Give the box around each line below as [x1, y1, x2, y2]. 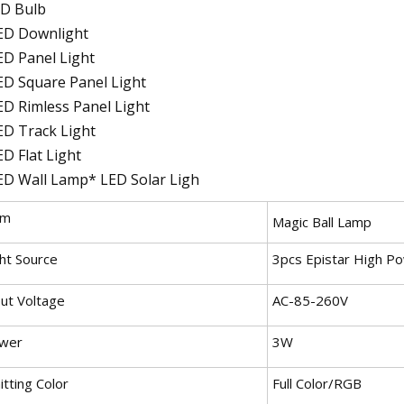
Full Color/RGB [272, 373, 362, 392]
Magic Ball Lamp [272, 212, 372, 231]
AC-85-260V [272, 290, 348, 309]
